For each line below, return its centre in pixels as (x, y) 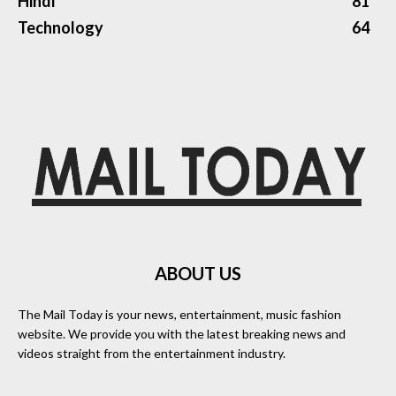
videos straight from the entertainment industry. (152, 353)
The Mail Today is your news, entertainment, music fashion (179, 314)
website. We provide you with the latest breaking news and (182, 333)
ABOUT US (198, 273)
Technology (61, 28)
